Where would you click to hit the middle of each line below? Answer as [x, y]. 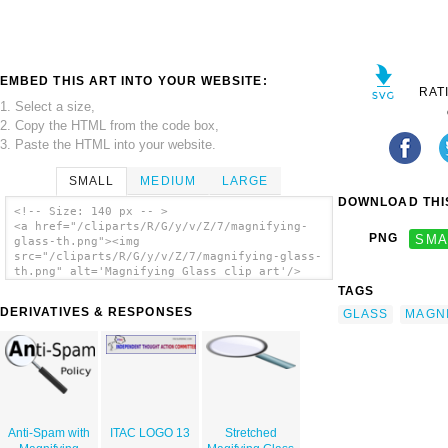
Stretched [250, 433]
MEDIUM [168, 180]
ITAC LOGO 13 [149, 433]
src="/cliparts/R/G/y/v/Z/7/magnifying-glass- [167, 257]
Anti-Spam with [49, 433]
